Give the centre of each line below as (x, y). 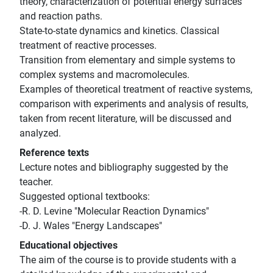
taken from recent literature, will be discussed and (126, 119)
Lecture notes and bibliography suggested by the (124, 168)
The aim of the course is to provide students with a (128, 260)
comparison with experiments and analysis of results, (134, 104)
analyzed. (40, 133)
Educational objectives (69, 246)
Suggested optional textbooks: (85, 197)
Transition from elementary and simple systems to (127, 60)
